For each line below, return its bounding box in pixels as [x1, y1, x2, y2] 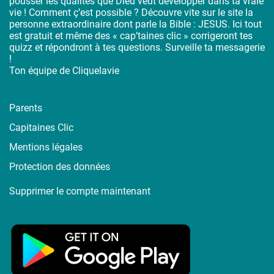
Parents [9, 102, 42, 114]
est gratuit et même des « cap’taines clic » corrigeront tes [9, 29, 253, 42]
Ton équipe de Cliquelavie [9, 64, 119, 76]
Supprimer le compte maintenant [9, 185, 150, 197]
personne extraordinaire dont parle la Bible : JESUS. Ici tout [9, 18, 262, 30]
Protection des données [9, 160, 110, 172]
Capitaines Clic [9, 121, 73, 133]
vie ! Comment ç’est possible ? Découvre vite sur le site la [9, 6, 253, 18]
